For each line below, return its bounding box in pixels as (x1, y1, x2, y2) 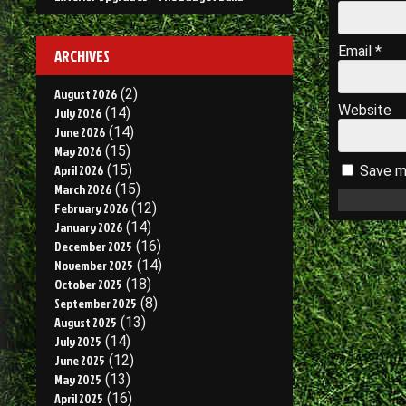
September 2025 (54, 295, 137, 312)
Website (337, 101, 391, 120)
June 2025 (54, 352, 105, 369)
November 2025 (54, 256, 133, 274)
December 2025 (54, 237, 132, 255)
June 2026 (54, 123, 105, 140)
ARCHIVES (54, 45, 110, 66)
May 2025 (54, 371, 101, 388)
